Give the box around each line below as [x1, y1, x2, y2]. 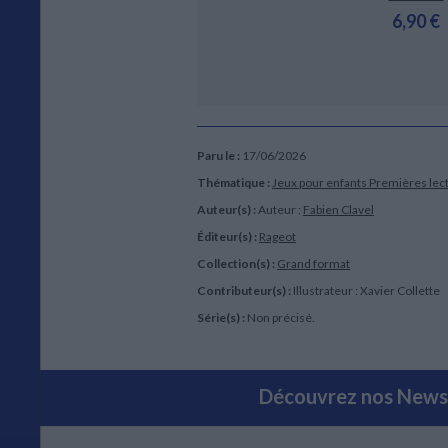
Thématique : [197, 174, 272, 190]
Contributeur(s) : [197, 282, 293, 298]
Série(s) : [197, 309, 247, 325]
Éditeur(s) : [197, 228, 259, 244]
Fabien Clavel [303, 201, 374, 217]
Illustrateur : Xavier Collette [293, 282, 440, 298]
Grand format [277, 255, 350, 271]
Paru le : [197, 147, 242, 163]
